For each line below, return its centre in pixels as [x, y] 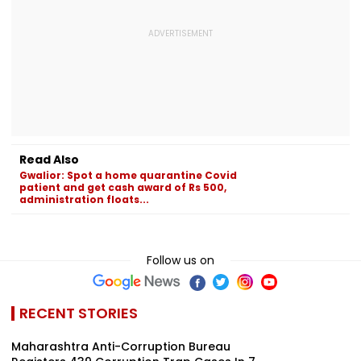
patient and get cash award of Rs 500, [123, 187]
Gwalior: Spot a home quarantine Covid [128, 175]
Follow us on [180, 260]
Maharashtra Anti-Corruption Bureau [121, 346]
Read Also [49, 159]
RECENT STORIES [79, 313]
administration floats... [84, 199]
